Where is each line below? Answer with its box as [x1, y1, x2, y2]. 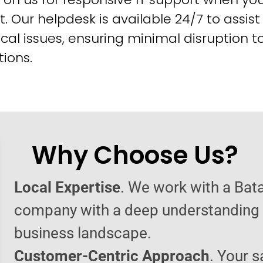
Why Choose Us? [32, 137, 238, 173]
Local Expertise [14, 178, 120, 196]
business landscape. [14, 224, 151, 242]
